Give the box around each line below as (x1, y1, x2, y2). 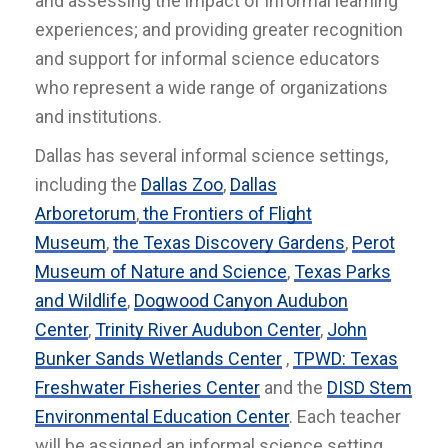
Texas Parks (294, 261, 391, 282)
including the (35, 174, 141, 195)
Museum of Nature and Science (35, 261, 287, 282)
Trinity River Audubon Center (95, 319, 320, 340)
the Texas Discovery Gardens (113, 232, 345, 253)
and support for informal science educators (35, 48, 380, 69)
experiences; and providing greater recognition (35, 19, 403, 40)
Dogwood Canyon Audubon (134, 290, 348, 311)
